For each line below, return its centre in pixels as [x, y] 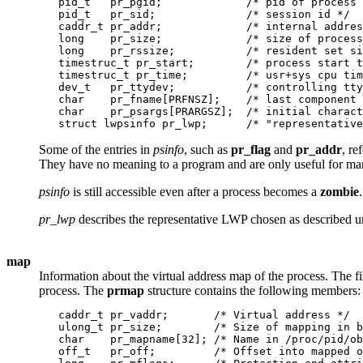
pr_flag [251, 150]
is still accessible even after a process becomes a [195, 192]
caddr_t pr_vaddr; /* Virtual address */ [194, 315]
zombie [340, 192]
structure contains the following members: [252, 291]
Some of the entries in [96, 150]
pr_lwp [57, 220]
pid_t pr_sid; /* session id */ [194, 15]
